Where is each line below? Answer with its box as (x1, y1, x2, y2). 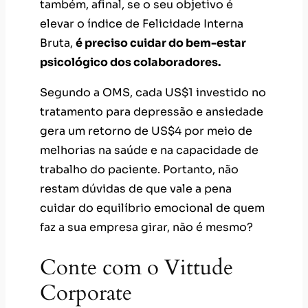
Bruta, (40, 36, 76, 51)
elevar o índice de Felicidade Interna (40, 16, 243, 32)
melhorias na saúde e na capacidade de (40, 143, 258, 158)
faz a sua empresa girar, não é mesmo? (40, 220, 253, 235)
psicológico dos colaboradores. (40, 55, 221, 70)
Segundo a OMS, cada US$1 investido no (40, 85, 266, 100)
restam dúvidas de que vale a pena (40, 181, 232, 197)
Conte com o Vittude (40, 252, 233, 282)
